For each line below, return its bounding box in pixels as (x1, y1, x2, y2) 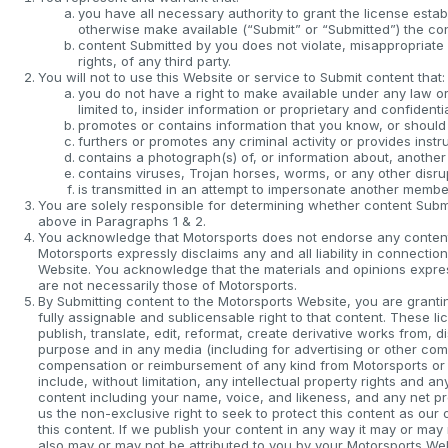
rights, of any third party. (78, 53, 231, 70)
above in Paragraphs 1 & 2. (38, 213, 206, 230)
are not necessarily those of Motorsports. (38, 277, 297, 294)
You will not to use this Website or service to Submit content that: (38, 69, 445, 86)
